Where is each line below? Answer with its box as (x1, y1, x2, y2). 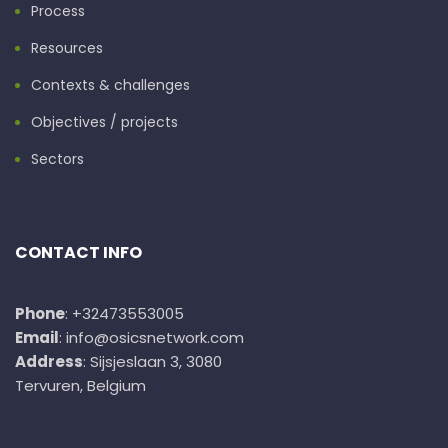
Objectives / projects (31, 111, 178, 132)
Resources (31, 37, 103, 58)
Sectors (31, 148, 84, 169)
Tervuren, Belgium (15, 374, 146, 396)
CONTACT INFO (15, 240, 142, 264)
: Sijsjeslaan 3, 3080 (83, 350, 222, 372)
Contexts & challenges (31, 74, 190, 95)
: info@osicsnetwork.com (59, 326, 244, 348)
